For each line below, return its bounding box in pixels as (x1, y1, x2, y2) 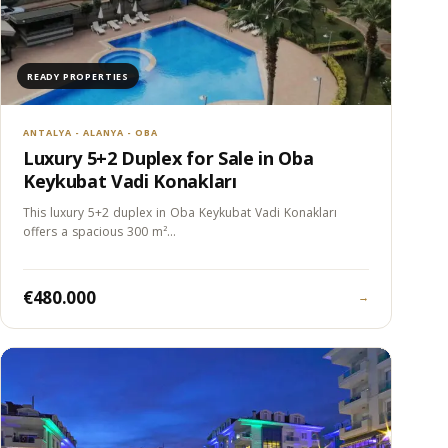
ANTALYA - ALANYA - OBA (23, 126, 158, 140)
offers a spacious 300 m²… (23, 223, 176, 241)
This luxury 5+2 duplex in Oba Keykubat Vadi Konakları (23, 204, 337, 222)
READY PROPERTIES (27, 69, 129, 83)
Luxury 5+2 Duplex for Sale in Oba (23, 146, 314, 171)
